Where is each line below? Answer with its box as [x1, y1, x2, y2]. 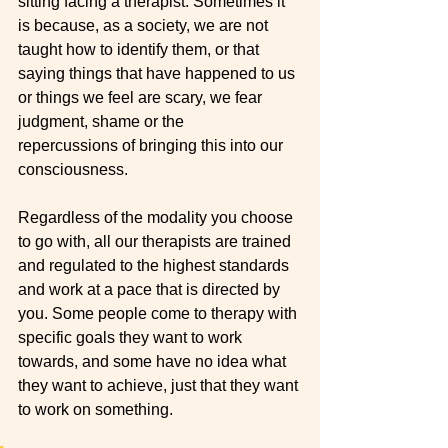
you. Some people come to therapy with [18, 305, 301, 322]
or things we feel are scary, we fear [18, 89, 266, 106]
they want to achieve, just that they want [18, 377, 302, 394]
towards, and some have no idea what [18, 353, 290, 370]
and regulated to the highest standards [18, 257, 293, 274]
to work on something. [18, 401, 177, 418]
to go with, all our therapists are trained [18, 233, 295, 250]
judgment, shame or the [18, 113, 188, 130]
